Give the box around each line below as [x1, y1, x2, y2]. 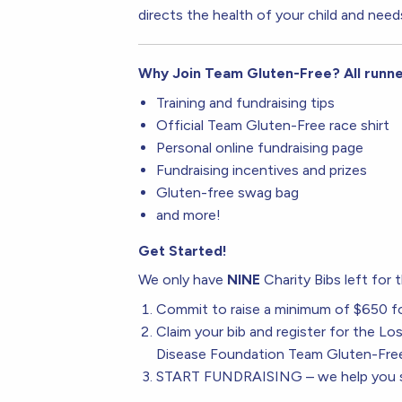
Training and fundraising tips [156, 93, 336, 111]
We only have [138, 270, 228, 288]
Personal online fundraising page [156, 138, 364, 156]
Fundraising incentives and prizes [156, 161, 368, 179]
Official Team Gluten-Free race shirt [156, 116, 390, 134]
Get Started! [138, 241, 228, 259]
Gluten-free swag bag [156, 183, 300, 201]
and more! [156, 205, 222, 223]
